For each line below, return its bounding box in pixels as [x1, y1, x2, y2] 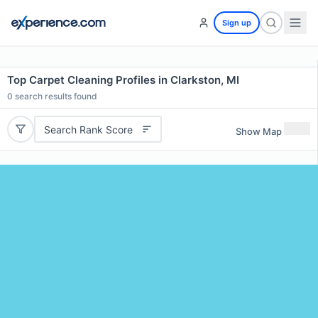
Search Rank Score [43, 123, 133, 136]
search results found [13, 91, 97, 102]
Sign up [222, 18, 251, 28]
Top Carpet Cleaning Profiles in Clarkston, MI [7, 73, 239, 87]
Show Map [236, 125, 282, 137]
